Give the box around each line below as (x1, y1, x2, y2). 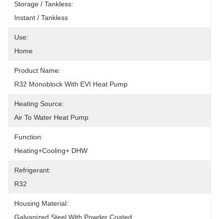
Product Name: (14, 66, 61, 74)
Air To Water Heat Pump (14, 113, 88, 121)
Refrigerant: (14, 166, 51, 174)
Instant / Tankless (14, 14, 68, 22)
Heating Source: (14, 100, 64, 108)
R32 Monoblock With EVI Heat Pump (14, 80, 128, 88)
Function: (14, 133, 43, 141)
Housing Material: (14, 199, 68, 207)
